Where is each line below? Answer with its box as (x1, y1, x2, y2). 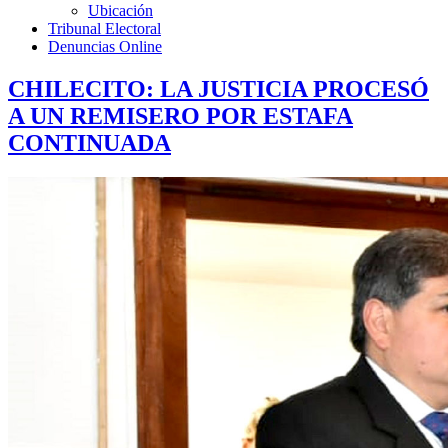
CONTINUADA (8, 129, 171, 156)
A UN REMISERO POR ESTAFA (8, 102, 353, 129)
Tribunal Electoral (48, 20, 161, 37)
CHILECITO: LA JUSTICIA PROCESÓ (8, 75, 429, 102)
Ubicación (88, 2, 153, 19)
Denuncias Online (48, 38, 162, 55)
